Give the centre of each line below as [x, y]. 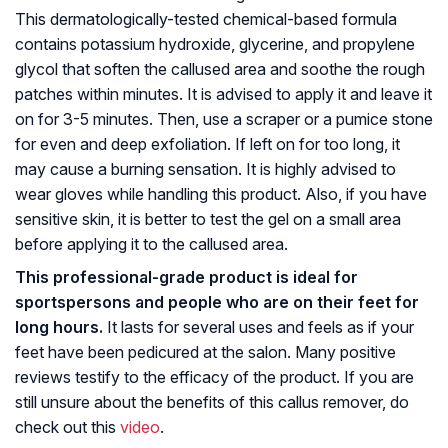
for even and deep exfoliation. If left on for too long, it [207, 144]
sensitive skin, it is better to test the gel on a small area [208, 219]
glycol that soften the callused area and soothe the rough [220, 69]
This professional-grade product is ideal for [186, 277]
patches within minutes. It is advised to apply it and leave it [223, 94]
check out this [67, 427]
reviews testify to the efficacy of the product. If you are [214, 377]
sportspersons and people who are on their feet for [217, 302]
